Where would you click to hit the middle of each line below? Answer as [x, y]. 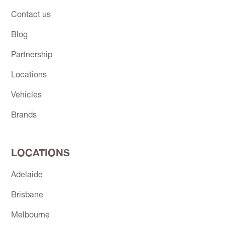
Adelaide [27, 176]
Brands [24, 116]
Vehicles [27, 96]
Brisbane [27, 196]
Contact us [31, 15]
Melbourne [31, 216]
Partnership [32, 55]
